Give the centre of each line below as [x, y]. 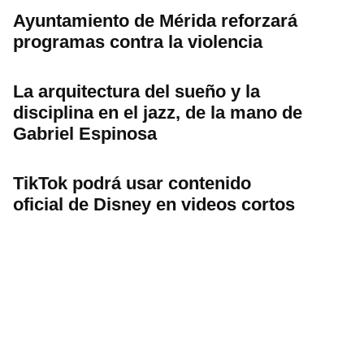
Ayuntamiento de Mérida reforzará [155, 20]
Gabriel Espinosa [85, 133]
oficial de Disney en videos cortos [154, 204]
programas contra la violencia [138, 41]
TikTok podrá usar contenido [132, 183]
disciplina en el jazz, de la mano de [158, 112]
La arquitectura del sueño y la [136, 91]
